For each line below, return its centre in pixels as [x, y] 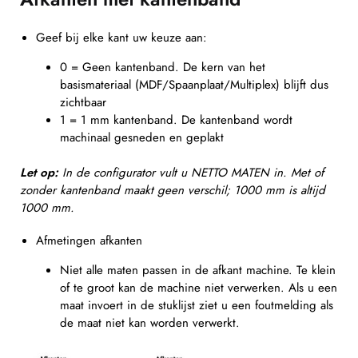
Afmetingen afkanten [89, 241]
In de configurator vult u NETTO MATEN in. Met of [191, 172]
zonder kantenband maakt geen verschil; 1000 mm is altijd [173, 190]
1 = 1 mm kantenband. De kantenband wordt [176, 120]
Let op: [39, 172]
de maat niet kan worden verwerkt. [152, 323]
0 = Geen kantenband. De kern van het [163, 68]
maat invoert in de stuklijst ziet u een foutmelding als [197, 306]
